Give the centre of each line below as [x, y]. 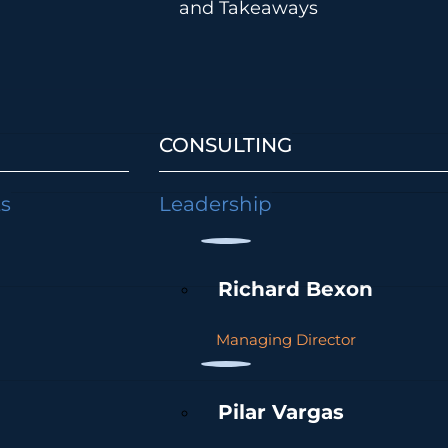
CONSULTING [226, 144]
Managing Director [286, 340]
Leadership [216, 204]
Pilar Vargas [281, 411]
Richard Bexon [296, 288]
